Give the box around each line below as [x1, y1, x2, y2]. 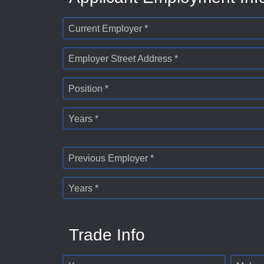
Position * [68, 84, 108, 94]
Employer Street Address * [68, 54, 178, 64]
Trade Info [69, 226, 145, 245]
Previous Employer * [68, 153, 154, 164]
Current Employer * [68, 24, 148, 34]
